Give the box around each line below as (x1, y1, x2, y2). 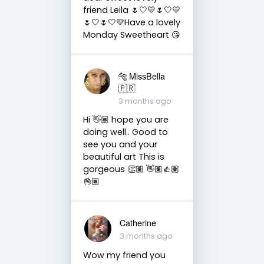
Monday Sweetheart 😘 (82, 28, 180, 41)
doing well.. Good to (82, 126, 168, 138)
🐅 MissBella (118, 69, 165, 82)
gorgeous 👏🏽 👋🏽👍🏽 (82, 163, 179, 175)
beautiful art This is (82, 150, 164, 163)
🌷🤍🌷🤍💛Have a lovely (82, 16, 180, 28)
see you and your (82, 138, 157, 150)
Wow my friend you (82, 249, 166, 261)
